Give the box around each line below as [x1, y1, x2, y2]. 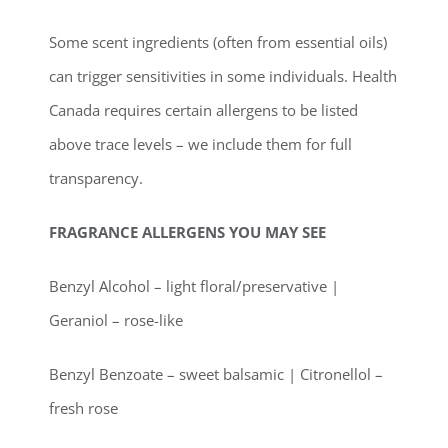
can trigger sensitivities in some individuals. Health [49, 66, 398, 87]
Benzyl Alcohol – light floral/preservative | [49, 276, 340, 297]
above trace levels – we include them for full [49, 134, 353, 155]
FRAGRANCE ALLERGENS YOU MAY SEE [49, 222, 327, 243]
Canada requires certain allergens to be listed [49, 100, 359, 121]
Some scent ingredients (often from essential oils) [49, 32, 388, 53]
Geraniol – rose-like [49, 310, 184, 331]
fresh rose [49, 398, 119, 419]
